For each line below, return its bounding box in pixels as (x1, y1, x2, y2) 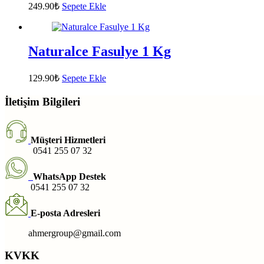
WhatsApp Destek (33, 171, 106, 181)
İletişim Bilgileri (5, 95, 80, 108)
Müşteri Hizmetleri (31, 134, 105, 145)
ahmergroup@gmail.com (5, 227, 121, 238)
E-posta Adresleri (31, 207, 100, 218)
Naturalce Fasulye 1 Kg (28, 44, 171, 60)
